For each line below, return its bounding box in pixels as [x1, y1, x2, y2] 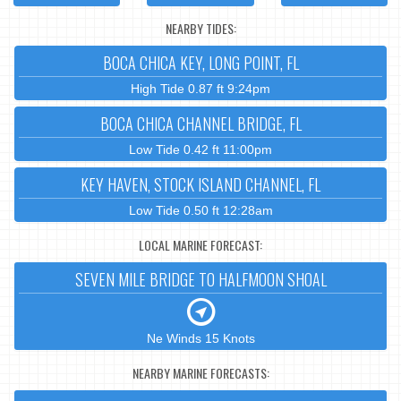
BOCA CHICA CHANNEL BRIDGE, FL [99, 112, 302, 136]
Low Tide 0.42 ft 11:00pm [129, 142, 272, 158]
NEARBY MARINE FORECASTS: [132, 363, 269, 382]
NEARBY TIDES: [165, 18, 236, 38]
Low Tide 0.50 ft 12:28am [128, 203, 273, 218]
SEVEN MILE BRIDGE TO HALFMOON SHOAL [74, 268, 327, 292]
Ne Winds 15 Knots [146, 331, 255, 346]
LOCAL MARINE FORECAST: [139, 235, 262, 254]
